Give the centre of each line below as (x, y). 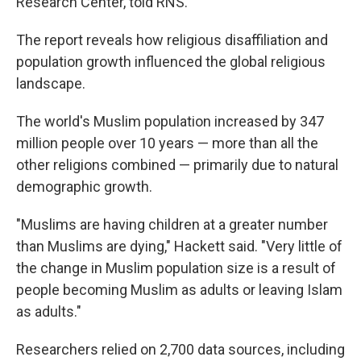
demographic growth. (84, 187)
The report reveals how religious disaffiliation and (172, 40)
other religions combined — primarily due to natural (177, 165)
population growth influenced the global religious (171, 62)
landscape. (51, 83)
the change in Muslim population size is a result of (176, 268)
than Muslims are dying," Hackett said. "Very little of (179, 246)
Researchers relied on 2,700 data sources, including (180, 349)
